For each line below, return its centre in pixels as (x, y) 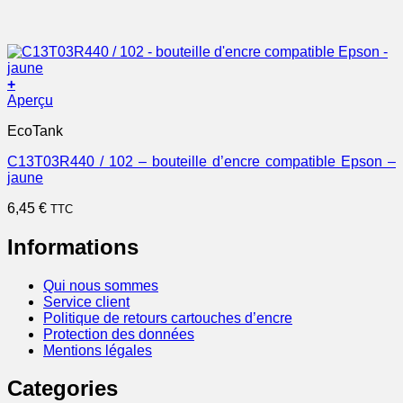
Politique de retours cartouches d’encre (168, 318)
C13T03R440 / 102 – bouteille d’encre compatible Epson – (201, 161)
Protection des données (119, 334)
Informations (73, 246)
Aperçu (30, 100)
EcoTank (35, 130)
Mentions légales (98, 350)
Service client (86, 301)
